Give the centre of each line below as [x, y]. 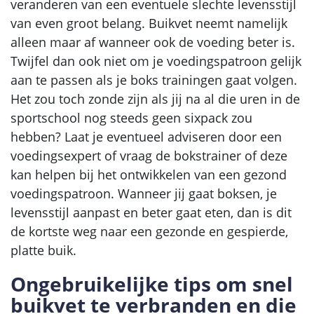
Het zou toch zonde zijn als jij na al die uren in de [155, 98]
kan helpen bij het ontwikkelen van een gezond [149, 174]
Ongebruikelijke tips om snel [152, 284]
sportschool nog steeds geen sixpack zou [131, 117]
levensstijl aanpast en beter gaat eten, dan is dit [151, 212]
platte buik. [43, 250]
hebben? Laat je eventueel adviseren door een [146, 136]
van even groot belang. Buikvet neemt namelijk [149, 23]
